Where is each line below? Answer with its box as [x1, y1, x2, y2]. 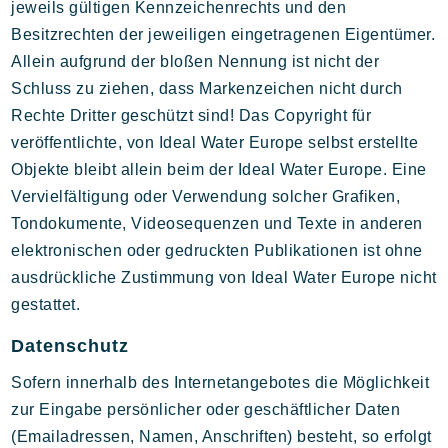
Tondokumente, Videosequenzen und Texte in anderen [11, 215, 423, 232]
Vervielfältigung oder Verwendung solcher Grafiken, [11, 188, 401, 205]
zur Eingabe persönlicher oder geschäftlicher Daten [11, 401, 401, 418]
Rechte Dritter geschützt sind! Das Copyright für [11, 107, 372, 124]
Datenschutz [11, 336, 130, 356]
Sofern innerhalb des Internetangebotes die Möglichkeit [11, 374, 430, 391]
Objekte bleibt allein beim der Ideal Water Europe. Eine [11, 161, 427, 178]
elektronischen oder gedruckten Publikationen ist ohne [11, 242, 423, 259]
